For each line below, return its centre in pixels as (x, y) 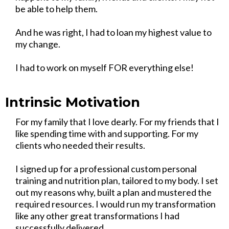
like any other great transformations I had (97, 216)
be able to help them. (56, 9)
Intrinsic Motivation (73, 102)
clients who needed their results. (80, 145)
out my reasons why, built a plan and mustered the (113, 192)
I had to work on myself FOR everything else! (105, 67)
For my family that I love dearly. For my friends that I (117, 122)
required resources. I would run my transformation (116, 204)
